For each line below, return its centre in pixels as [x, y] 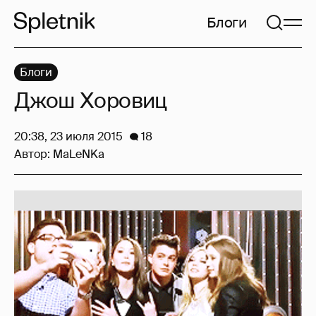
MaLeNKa [79, 154]
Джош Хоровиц [91, 101]
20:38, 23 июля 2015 [68, 136]
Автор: [34, 154]
